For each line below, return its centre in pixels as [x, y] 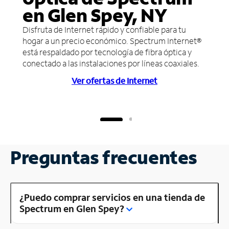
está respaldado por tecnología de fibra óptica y [107, 52]
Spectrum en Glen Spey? [72, 208]
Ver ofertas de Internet [114, 80]
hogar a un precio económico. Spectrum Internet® [112, 40]
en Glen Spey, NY [95, 15]
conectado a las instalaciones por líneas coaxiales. [111, 63]
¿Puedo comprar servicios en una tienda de [112, 197]
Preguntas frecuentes [104, 157]
